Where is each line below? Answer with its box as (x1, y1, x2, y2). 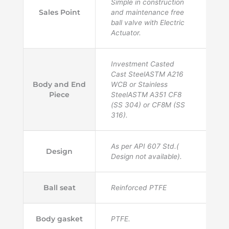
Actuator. (111, 28, 141, 37)
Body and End (33, 80, 86, 88)
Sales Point (38, 8, 80, 16)
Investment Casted (111, 59, 174, 68)
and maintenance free (111, 8, 184, 16)
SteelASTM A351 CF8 (111, 90, 181, 99)
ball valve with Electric (111, 18, 185, 27)
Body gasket (36, 214, 83, 223)
